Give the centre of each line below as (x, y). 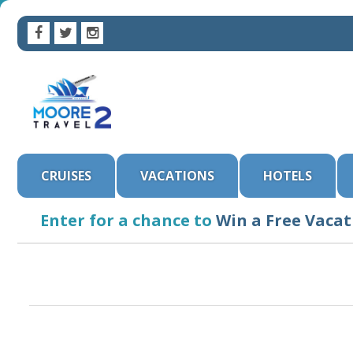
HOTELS (288, 176)
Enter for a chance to (126, 220)
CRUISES (66, 176)
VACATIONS (177, 176)
